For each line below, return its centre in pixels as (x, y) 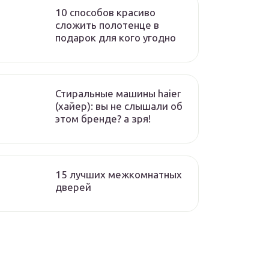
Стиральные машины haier (118, 93)
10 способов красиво (105, 12)
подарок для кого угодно (116, 38)
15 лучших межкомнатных (119, 174)
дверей (73, 187)
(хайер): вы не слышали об (119, 106)
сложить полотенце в (107, 25)
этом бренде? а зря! (103, 119)
